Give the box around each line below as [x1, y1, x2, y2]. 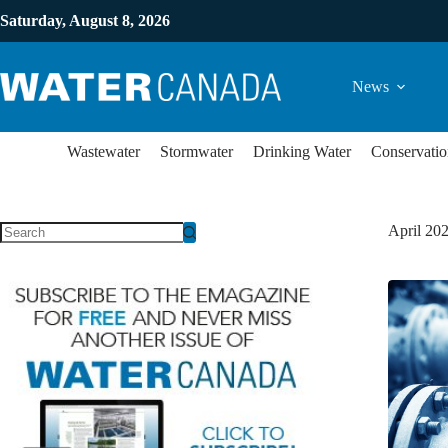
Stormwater [160, 143, 233, 160]
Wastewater [67, 143, 140, 160]
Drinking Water [253, 143, 351, 160]
